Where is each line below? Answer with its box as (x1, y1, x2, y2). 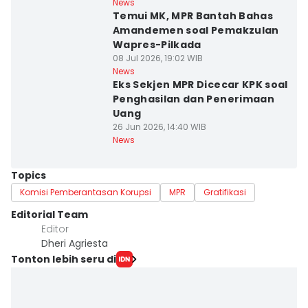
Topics (11, 168, 46, 182)
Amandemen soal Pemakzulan (112, 23, 279, 37)
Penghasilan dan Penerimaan (112, 92, 274, 106)
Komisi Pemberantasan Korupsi (20, 186, 151, 198)
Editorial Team (11, 208, 88, 221)
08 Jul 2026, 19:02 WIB (112, 52, 203, 64)
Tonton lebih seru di (11, 252, 116, 266)
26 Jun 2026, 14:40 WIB (112, 121, 206, 133)
